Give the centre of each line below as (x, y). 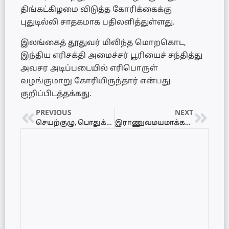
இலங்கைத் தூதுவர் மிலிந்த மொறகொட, (103, 43)
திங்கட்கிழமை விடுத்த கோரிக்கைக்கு (96, 10)
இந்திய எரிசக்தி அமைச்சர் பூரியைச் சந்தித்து (111, 56)
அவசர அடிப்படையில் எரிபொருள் (89, 68)
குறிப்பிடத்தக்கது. (56, 94)
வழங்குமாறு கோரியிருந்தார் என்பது (95, 81)
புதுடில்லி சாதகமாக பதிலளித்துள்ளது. (98, 23)
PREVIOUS (54, 113)
